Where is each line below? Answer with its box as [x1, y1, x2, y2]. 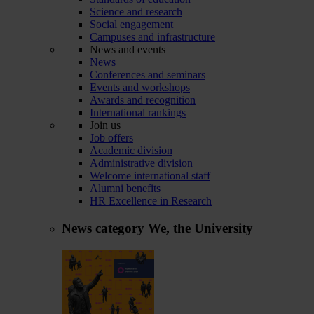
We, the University [148, 220, 253, 235]
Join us [90, 119, 121, 132]
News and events [90, 43, 165, 56]
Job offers [90, 132, 133, 144]
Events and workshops [90, 81, 190, 94]
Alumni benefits [90, 182, 161, 195]
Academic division [90, 144, 172, 157]
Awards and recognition [90, 94, 196, 107]
